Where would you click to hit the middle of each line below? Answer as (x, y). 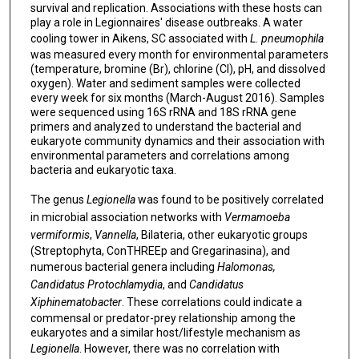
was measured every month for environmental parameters (179, 55)
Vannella (115, 234)
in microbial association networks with (127, 217)
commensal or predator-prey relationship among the (163, 318)
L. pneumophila (286, 39)
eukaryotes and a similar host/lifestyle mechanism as (165, 332)
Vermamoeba (257, 217)
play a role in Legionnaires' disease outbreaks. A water (166, 23)
